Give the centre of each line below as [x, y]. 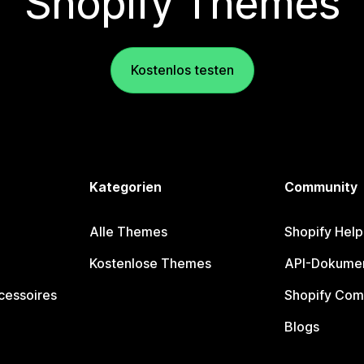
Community [321, 187]
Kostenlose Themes [151, 263]
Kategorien [126, 187]
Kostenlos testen [182, 70]
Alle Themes [129, 232]
